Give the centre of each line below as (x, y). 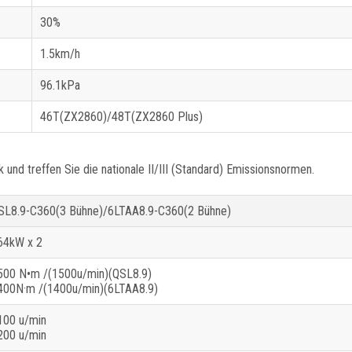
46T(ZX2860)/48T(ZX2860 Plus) (121, 117)
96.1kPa (60, 86)
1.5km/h (60, 54)
